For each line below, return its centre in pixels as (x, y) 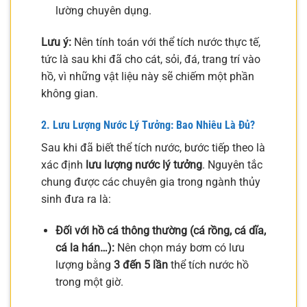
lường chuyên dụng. (103, 11)
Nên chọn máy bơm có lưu (179, 247)
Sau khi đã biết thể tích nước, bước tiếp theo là (153, 147)
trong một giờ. (89, 282)
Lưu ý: (56, 42)
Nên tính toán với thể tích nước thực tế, (166, 42)
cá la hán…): (85, 247)
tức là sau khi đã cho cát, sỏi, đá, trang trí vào (151, 59)
